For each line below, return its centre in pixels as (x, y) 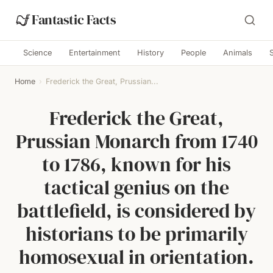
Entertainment (94, 53)
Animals (238, 53)
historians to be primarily (136, 234)
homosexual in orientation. (136, 257)
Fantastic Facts (74, 20)
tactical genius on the (136, 188)
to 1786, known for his (136, 165)
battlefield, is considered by (136, 211)
